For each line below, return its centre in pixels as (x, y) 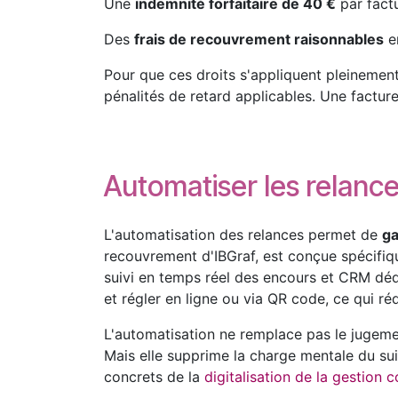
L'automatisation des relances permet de (243, 235)
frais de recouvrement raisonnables (259, 39)
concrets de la (154, 377)
